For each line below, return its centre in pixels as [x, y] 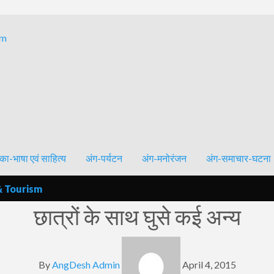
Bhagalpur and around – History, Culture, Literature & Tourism [137, 36]
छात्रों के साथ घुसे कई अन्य [137, 216]
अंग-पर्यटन [104, 158]
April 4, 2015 [209, 264]
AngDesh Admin [86, 264]
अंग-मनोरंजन [164, 158]
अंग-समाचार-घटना [239, 158]
